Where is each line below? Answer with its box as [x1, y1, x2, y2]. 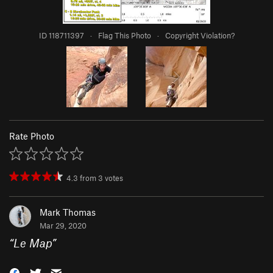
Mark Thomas [40, 207, 96, 218]
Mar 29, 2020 [40, 221, 87, 231]
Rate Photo [9, 130, 54, 142]
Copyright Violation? [165, 30, 235, 41]
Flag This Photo [97, 30, 151, 41]
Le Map [13, 236, 52, 250]
